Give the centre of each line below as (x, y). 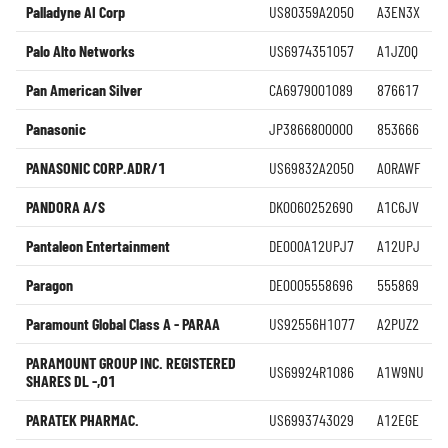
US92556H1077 (312, 323)
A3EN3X (398, 11)
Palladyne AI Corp (75, 11)
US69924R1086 (311, 371)
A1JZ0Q (397, 50)
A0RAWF (398, 167)
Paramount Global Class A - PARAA (123, 323)
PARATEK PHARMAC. (82, 419)
